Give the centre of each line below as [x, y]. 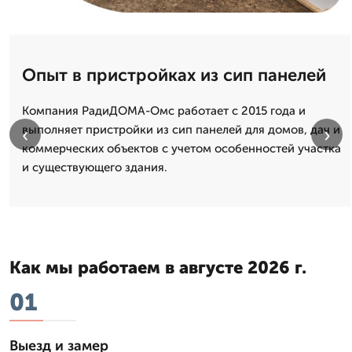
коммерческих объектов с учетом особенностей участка [181, 148]
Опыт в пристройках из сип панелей [174, 75]
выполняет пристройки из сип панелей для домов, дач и [181, 129]
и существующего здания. [95, 167]
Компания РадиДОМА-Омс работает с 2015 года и [164, 110]
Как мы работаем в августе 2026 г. [158, 267]
